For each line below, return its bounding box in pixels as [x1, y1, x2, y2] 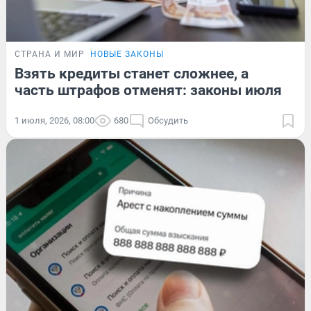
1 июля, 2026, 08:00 [15, 115, 94, 126]
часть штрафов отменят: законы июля [15, 82, 282, 99]
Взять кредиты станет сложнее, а [15, 65, 249, 83]
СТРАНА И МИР [15, 49, 85, 60]
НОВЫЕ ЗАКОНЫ [90, 49, 164, 60]
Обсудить [148, 115, 188, 126]
